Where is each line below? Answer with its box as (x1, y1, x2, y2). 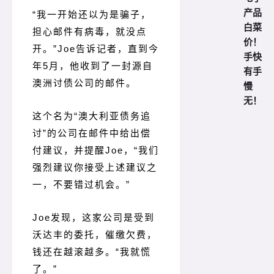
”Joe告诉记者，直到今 (53, 43, 159, 54)
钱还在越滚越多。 (32, 246, 116, 257)
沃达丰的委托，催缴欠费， (32, 229, 157, 240)
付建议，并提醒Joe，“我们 (32, 144, 159, 155)
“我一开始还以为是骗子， (32, 9, 151, 20)
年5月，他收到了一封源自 (32, 60, 153, 71)
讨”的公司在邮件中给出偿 (32, 127, 151, 138)
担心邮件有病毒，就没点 (32, 26, 147, 37)
